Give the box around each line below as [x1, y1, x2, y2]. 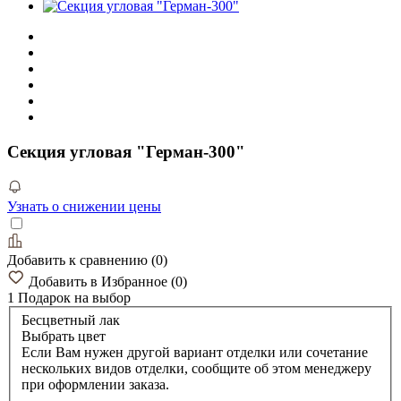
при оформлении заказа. [21, 377, 169, 393]
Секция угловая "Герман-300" [7, 141, 245, 161]
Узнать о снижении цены [7, 198, 161, 214]
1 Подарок [7, 289, 74, 305]
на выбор [74, 289, 131, 305]
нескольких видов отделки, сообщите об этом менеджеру [21, 361, 371, 377]
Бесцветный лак [21, 312, 120, 328]
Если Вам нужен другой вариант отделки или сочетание [21, 345, 368, 361]
